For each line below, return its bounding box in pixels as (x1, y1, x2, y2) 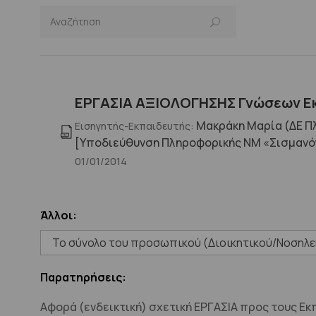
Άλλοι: (40, 207, 77, 223)
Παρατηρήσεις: (40, 269, 126, 285)
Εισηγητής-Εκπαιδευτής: (75, 119, 195, 133)
